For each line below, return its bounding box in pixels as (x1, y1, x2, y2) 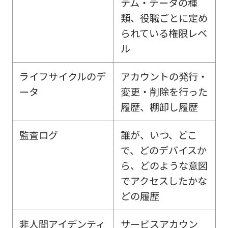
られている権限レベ (120, 26, 207, 41)
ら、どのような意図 (120, 158, 208, 173)
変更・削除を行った (120, 84, 208, 99)
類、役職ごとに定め (120, 11, 208, 25)
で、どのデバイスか (120, 143, 207, 158)
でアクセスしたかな (120, 174, 207, 188)
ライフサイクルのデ (19, 69, 106, 84)
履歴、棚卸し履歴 (120, 100, 198, 115)
